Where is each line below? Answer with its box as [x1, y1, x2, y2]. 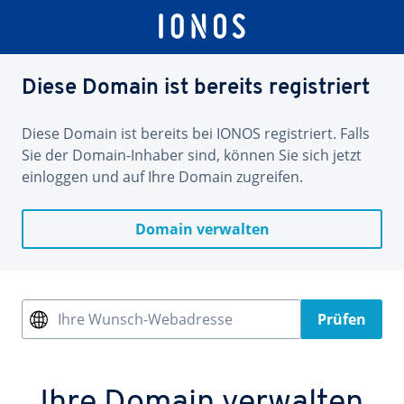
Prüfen [317, 309, 366, 329]
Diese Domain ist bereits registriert [22, 78, 370, 99]
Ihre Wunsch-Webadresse [58, 309, 233, 329]
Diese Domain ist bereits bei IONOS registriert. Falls [22, 124, 370, 143]
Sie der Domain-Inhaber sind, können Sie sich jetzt [22, 145, 362, 165]
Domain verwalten [134, 219, 270, 239]
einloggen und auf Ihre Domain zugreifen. [22, 167, 303, 187]
